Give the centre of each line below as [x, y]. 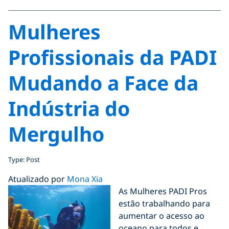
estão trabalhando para [164, 203]
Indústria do [69, 108]
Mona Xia [85, 179]
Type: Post [24, 159]
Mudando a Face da [103, 83]
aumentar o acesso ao [162, 216]
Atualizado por [38, 179]
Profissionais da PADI [112, 57]
